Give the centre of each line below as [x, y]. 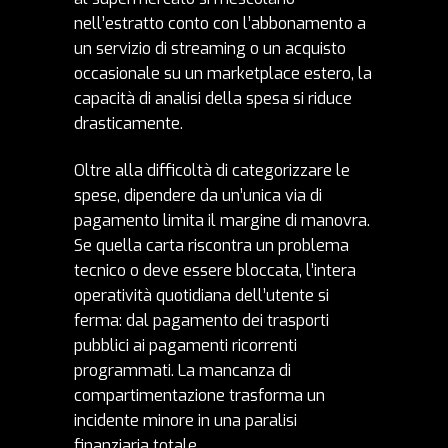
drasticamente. [128, 124]
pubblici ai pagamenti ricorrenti [185, 346]
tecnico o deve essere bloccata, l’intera [215, 271]
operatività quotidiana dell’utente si [201, 296]
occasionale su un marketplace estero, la [223, 74]
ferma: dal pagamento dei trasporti [201, 321]
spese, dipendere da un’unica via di [198, 196]
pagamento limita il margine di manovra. [222, 221]
